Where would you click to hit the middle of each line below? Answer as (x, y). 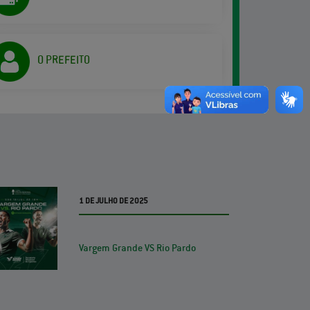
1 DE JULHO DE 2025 (114, 201)
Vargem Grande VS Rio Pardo (138, 248)
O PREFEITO (64, 60)
